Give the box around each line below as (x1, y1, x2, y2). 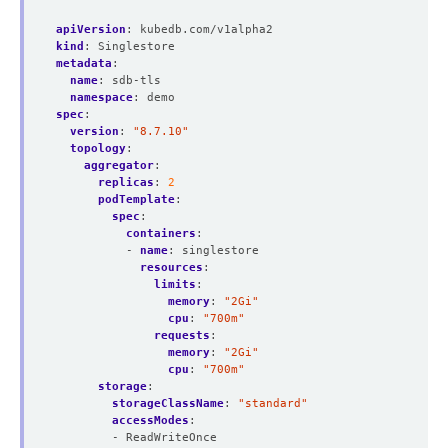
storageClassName (112, 396, 224, 410)
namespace (70, 90, 133, 104)
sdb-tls (112, 73, 161, 87)
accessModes (112, 413, 189, 427)
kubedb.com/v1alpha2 (140, 22, 273, 36)
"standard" (238, 396, 308, 410)
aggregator (84, 158, 154, 172)
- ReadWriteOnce (112, 430, 217, 444)
